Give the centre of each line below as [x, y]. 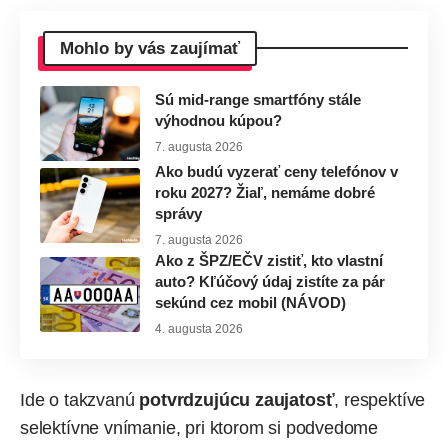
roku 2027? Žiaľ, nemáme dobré [265, 192]
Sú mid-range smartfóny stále [258, 100]
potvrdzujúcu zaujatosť [237, 399]
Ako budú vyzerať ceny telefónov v [276, 171]
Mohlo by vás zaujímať [150, 48]
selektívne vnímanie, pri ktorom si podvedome [199, 427]
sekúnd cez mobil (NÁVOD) [250, 302]
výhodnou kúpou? [218, 121]
